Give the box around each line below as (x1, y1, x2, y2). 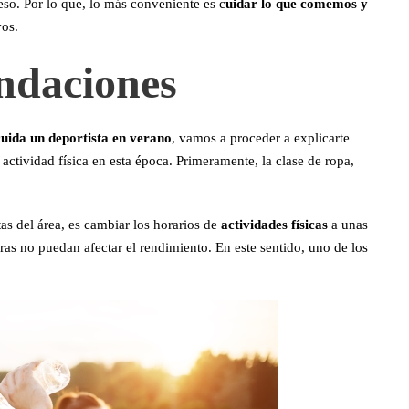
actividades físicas (221, 217, 328, 232)
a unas (328, 217, 368, 232)
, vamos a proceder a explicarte (172, 131, 350, 145)
